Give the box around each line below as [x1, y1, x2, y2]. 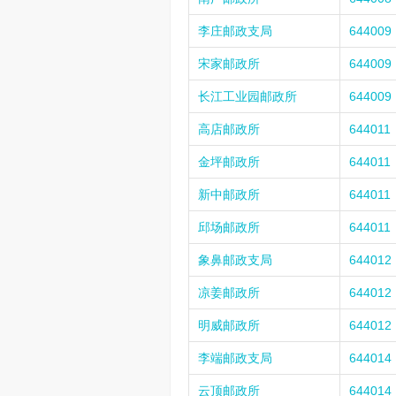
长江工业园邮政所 [198, 89, 297, 103]
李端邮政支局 [198, 351, 272, 365]
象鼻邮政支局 [198, 253, 272, 267]
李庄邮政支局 [198, 24, 272, 38]
